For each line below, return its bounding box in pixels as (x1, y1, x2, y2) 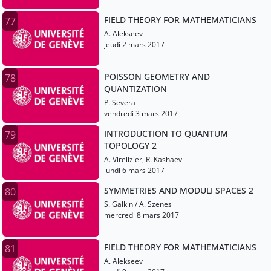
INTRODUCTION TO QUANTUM (104, 128, 228, 140)
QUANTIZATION (104, 83, 167, 95)
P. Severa (104, 97, 135, 108)
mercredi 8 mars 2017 (104, 210, 179, 221)
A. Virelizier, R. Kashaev (104, 154, 182, 165)
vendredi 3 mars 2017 (104, 108, 178, 119)
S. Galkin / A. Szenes (104, 199, 172, 210)
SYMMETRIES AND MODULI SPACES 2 (104, 184, 253, 197)
